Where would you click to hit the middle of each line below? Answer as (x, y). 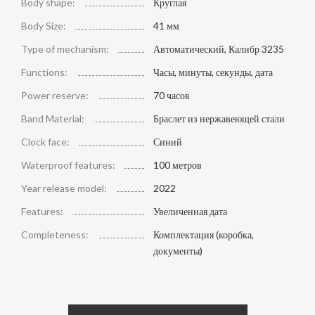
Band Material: (53, 118)
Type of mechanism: (65, 49)
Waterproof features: (68, 165)
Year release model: (64, 188)
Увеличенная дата (190, 211)
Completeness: (55, 234)
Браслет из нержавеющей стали (219, 118)
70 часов (171, 95)
